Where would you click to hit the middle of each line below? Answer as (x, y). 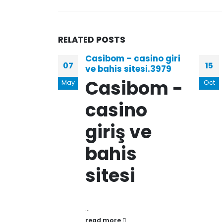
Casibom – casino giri (133, 58)
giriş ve (118, 132)
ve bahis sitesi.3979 (128, 69)
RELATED (77, 40)
